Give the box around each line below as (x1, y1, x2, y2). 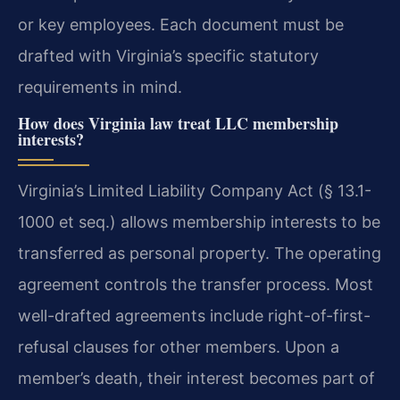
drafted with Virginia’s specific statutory (18, 46, 319, 65)
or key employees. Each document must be (18, 14, 344, 34)
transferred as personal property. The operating (18, 243, 381, 262)
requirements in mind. (18, 77, 182, 96)
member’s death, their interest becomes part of (18, 368, 375, 387)
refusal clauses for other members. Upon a (18, 337, 339, 356)
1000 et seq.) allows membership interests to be (18, 212, 380, 231)
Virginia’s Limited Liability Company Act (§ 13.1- (18, 180, 371, 200)
